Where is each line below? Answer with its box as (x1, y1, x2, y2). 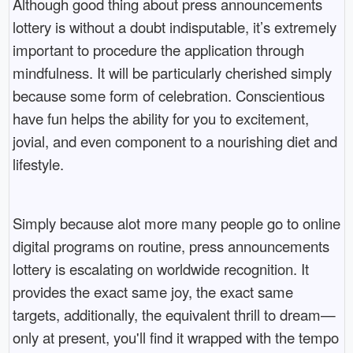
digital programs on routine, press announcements (12, 235, 329, 256)
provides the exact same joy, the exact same (12, 281, 293, 302)
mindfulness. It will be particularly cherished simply (12, 61, 332, 83)
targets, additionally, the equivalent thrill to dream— (12, 303, 336, 325)
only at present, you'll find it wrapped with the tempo (12, 326, 339, 347)
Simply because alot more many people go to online (12, 212, 340, 233)
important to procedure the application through (12, 39, 304, 60)
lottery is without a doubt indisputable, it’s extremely (12, 16, 336, 37)
